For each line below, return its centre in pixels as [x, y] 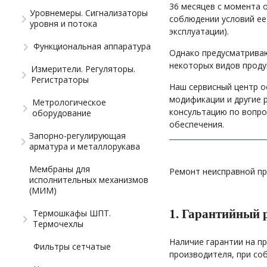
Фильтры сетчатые [72, 246]
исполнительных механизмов [89, 179]
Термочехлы [58, 223]
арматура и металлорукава [85, 146]
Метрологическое [69, 102]
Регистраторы [60, 79]
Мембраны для [60, 169]
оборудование [62, 113]
